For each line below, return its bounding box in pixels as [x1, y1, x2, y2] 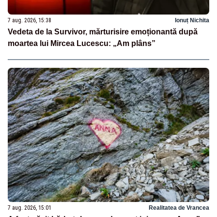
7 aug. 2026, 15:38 [8, 16, 51, 24]
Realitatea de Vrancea [149, 204, 209, 211]
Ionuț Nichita [175, 16, 209, 24]
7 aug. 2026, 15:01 [8, 204, 51, 211]
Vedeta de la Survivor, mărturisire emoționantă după [8, 27, 198, 36]
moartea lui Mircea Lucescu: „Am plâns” [8, 39, 155, 47]
